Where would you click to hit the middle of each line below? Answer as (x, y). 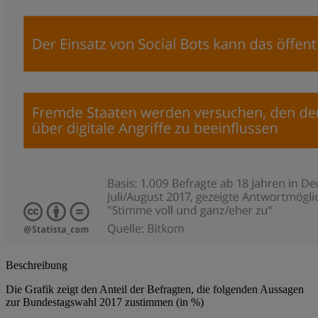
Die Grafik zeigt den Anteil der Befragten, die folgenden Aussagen (155, 290)
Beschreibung (37, 265)
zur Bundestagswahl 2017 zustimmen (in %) (105, 302)
